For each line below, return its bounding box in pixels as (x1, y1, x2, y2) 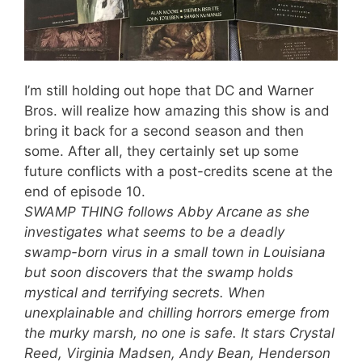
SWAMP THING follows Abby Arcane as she (24, 204, 309, 221)
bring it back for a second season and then (24, 123, 304, 140)
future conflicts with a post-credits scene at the (24, 163, 333, 180)
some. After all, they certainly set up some (24, 143, 299, 160)
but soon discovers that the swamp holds (24, 264, 293, 281)
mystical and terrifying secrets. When (24, 284, 265, 301)
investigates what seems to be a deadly (24, 224, 284, 241)
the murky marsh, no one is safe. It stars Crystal (24, 325, 335, 342)
